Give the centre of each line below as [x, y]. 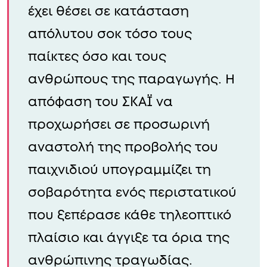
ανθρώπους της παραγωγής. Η [131, 79]
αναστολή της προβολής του [123, 147]
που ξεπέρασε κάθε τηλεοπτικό [130, 215]
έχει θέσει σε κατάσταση [108, 11]
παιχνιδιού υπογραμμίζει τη [119, 170]
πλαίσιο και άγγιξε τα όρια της [129, 237]
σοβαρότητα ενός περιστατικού [132, 192]
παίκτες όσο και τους [97, 56]
